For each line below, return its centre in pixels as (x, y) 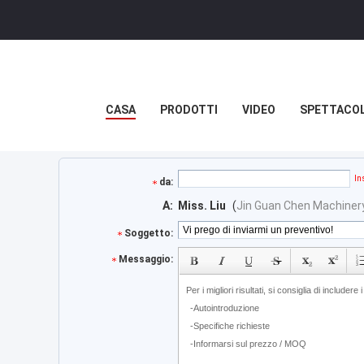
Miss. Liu (202, 206)
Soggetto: (149, 233)
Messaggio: (146, 259)
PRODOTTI (188, 110)
